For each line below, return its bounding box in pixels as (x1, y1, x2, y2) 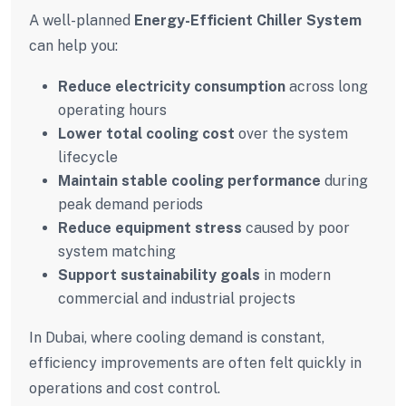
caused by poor (242, 218, 350, 237)
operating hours (58, 101, 167, 119)
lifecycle (58, 148, 118, 166)
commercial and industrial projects (58, 289, 295, 307)
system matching (58, 242, 176, 260)
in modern (260, 266, 331, 284)
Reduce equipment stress (58, 218, 242, 237)
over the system (235, 124, 348, 142)
